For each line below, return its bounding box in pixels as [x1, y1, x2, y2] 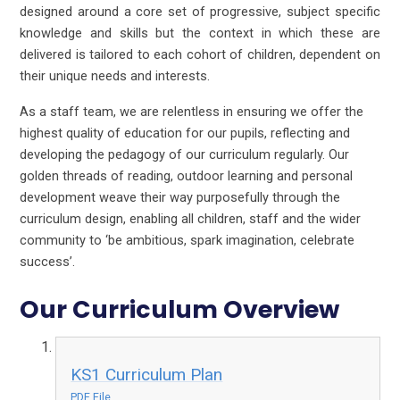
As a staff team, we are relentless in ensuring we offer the [20, 104, 364, 121]
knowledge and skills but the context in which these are [20, 25, 380, 42]
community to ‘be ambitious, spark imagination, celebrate [20, 232, 355, 249]
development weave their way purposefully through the [20, 189, 341, 206]
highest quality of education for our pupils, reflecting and [20, 125, 351, 142]
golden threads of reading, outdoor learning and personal [20, 168, 354, 185]
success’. [20, 254, 76, 271]
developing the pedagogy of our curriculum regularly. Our [20, 146, 350, 163]
